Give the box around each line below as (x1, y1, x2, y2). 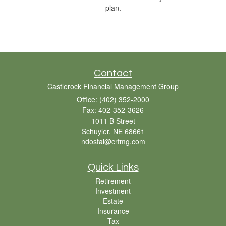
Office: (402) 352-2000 (77, 94, 149, 104)
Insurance (97, 205, 129, 216)
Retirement (95, 175, 131, 186)
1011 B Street (91, 115, 135, 126)
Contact (94, 68, 132, 78)
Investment (95, 185, 131, 196)
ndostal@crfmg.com (81, 136, 145, 146)
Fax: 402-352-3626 (82, 104, 144, 115)
